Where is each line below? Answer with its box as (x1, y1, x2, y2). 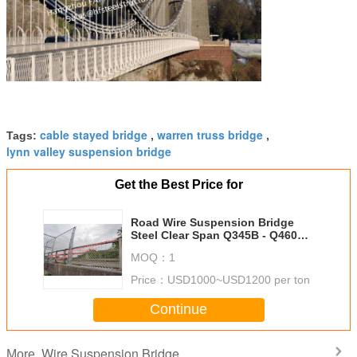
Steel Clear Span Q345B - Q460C (131, 228, 305, 241)
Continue (150, 301, 207, 318)
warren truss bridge (157, 126, 263, 143)
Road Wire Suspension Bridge (131, 215, 294, 229)
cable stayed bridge (40, 126, 147, 143)
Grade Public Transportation (131, 241, 284, 254)
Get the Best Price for (114, 177, 243, 191)
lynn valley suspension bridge (6, 143, 171, 159)
